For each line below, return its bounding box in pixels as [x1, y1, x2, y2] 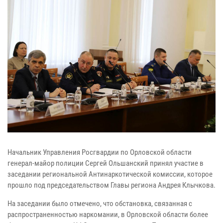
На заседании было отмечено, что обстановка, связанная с [7, 199, 192, 208]
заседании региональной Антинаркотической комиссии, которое [7, 169, 213, 179]
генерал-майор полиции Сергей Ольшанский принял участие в [7, 158, 204, 168]
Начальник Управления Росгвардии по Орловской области [7, 147, 192, 157]
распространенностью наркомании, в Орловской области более [7, 210, 208, 219]
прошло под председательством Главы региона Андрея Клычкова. [7, 180, 216, 190]
